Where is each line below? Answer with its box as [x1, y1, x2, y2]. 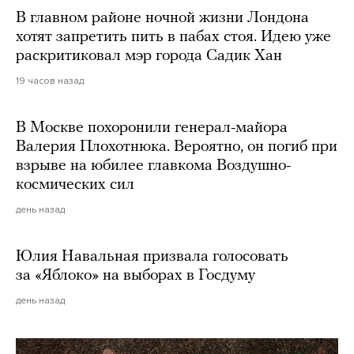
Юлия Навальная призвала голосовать [16, 249, 288, 265]
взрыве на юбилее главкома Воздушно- [16, 158, 291, 175]
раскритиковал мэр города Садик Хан [16, 48, 282, 65]
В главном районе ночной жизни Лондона [16, 10, 309, 27]
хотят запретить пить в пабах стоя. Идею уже [16, 29, 331, 46]
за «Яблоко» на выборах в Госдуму [16, 268, 255, 284]
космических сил [16, 177, 134, 194]
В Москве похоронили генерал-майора [16, 120, 288, 137]
